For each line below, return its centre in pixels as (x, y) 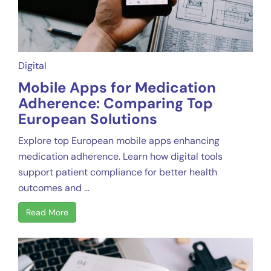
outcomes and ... (54, 188)
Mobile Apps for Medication (117, 87)
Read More (47, 212)
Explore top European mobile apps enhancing (119, 140)
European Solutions (88, 119)
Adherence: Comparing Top (116, 103)
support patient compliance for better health (118, 172)
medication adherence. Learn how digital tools (120, 156)
